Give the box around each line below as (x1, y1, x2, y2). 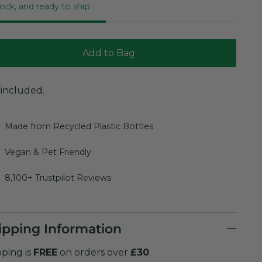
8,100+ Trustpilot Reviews (4, 172, 111, 183)
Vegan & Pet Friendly (4, 146, 91, 157)
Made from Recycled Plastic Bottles (4, 120, 153, 132)
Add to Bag (82, 47, 135, 59)
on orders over (57, 246, 130, 258)
